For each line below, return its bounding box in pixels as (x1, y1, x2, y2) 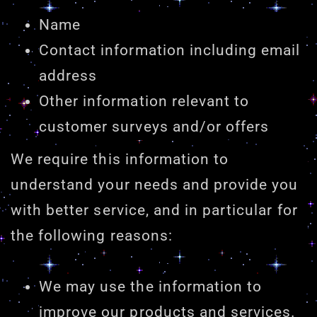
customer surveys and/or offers (39, 117, 270, 135)
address (39, 67, 98, 84)
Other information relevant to (39, 92, 250, 110)
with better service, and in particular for (11, 201, 298, 219)
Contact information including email (39, 41, 301, 59)
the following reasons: (11, 226, 173, 244)
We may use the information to (39, 278, 263, 296)
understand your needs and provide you (11, 175, 299, 193)
